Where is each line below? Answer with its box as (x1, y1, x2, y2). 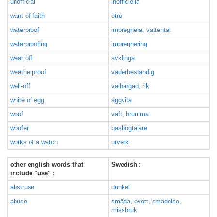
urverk (111, 139, 129, 146)
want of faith (10, 12, 45, 19)
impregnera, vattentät (111, 26, 171, 33)
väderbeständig (111, 68, 154, 76)
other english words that (10, 161, 83, 168)
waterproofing (10, 40, 47, 47)
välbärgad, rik (111, 82, 149, 90)
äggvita (111, 96, 132, 104)
